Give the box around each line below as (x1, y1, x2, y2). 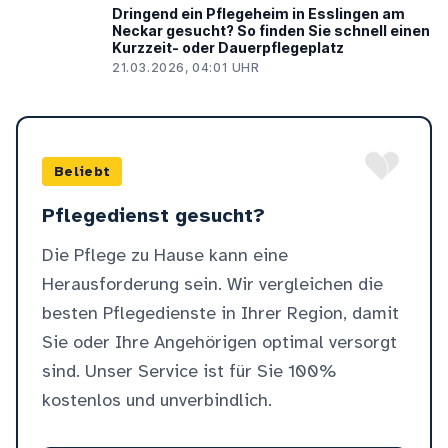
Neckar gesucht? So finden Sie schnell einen (112, 22, 430, 40)
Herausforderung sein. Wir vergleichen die (42, 273, 383, 296)
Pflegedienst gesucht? (42, 203, 265, 229)
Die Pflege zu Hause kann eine (42, 244, 288, 267)
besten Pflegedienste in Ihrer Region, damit (42, 302, 399, 325)
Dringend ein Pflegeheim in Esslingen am (112, 5, 405, 23)
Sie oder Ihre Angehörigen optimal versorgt (42, 331, 397, 354)
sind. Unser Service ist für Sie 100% (42, 360, 336, 383)
